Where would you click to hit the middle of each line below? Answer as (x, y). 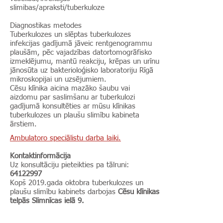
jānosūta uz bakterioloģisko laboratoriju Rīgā (82, 70)
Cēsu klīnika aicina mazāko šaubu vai (70, 88)
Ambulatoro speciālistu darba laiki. (65, 138)
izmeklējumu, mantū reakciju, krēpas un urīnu (85, 61)
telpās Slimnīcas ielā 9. (47, 201)
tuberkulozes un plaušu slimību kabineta (75, 115)
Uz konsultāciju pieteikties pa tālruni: (69, 165)
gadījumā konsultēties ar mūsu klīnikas (73, 106)
